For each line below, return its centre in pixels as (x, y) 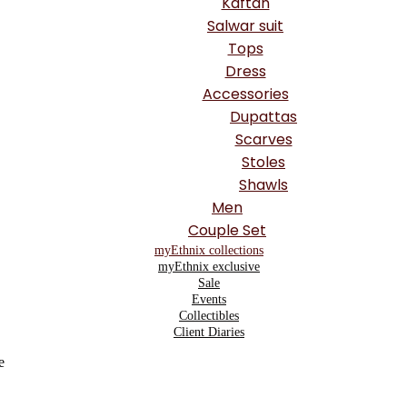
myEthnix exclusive (209, 266)
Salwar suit (245, 25)
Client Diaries (209, 332)
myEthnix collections (209, 250)
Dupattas (263, 116)
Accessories (245, 94)
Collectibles (209, 315)
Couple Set (227, 230)
